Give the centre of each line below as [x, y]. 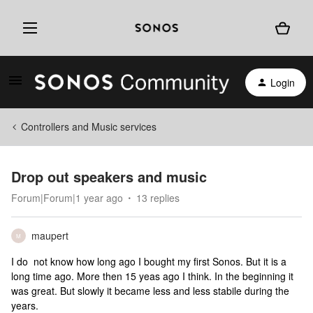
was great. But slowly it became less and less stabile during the [150, 291]
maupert [50, 235]
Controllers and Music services [89, 126]
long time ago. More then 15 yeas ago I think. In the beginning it [152, 276]
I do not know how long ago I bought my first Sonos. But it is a [149, 261]
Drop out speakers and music [109, 176]
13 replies [158, 198]
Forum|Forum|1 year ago [67, 198]
